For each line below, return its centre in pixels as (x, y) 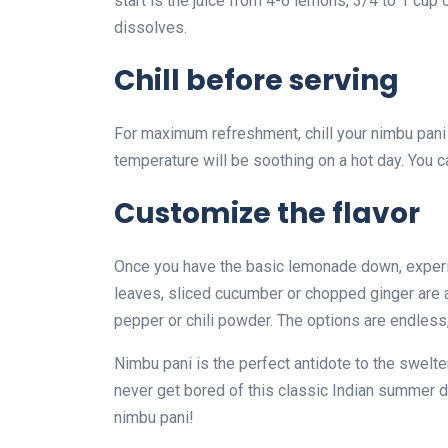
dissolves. (150, 27)
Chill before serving (256, 80)
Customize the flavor (267, 213)
